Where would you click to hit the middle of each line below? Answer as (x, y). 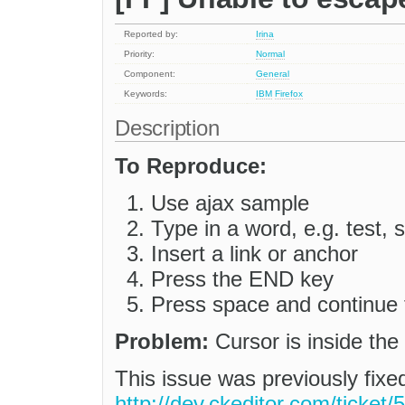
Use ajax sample (230, 203)
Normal (271, 54)
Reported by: (151, 34)
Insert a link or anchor (254, 254)
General (273, 74)
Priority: (140, 54)
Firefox (289, 94)
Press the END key (242, 279)
